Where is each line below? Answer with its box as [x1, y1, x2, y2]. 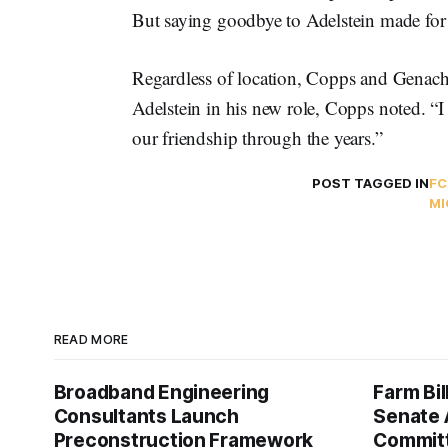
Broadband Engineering [53, 381, 270, 404]
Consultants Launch [53, 405, 239, 428]
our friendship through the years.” [132, 125, 383, 150]
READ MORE [53, 332, 129, 347]
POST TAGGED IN [312, 175, 429, 191]
